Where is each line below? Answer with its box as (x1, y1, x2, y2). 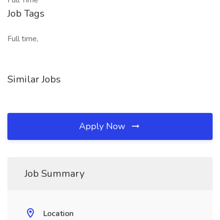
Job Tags (7, 7, 45, 20)
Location (43, 208, 74, 219)
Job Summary (25, 167, 84, 180)
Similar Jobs (7, 73, 61, 86)
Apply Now (79, 120, 128, 132)
